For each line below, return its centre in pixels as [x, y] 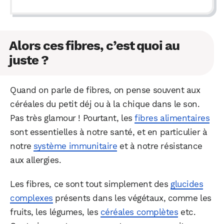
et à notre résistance [160, 146]
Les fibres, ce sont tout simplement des [90, 184]
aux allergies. [36, 160]
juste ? [29, 60]
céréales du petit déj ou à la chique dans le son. [105, 104]
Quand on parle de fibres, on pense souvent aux [105, 90]
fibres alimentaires [172, 118]
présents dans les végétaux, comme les [132, 198]
